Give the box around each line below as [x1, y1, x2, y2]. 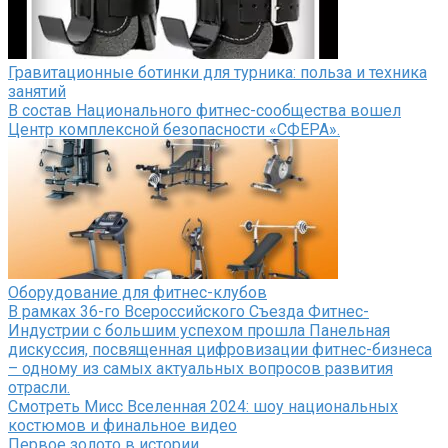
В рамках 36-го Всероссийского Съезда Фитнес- [8, 301, 369, 321]
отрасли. [8, 377, 70, 397]
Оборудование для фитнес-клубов [8, 282, 267, 302]
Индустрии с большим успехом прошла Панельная [8, 320, 390, 340]
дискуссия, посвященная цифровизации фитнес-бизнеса [8, 339, 432, 359]
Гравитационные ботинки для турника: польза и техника [8, 62, 427, 82]
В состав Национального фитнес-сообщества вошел [8, 100, 401, 120]
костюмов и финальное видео [8, 415, 237, 435]
